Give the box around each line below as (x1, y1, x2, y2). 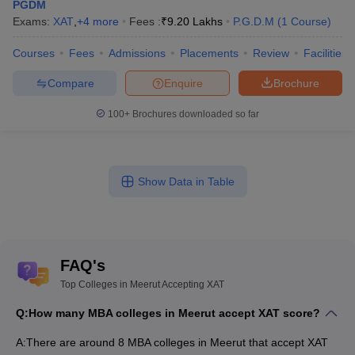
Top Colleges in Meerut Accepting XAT (60, 279, 224, 290)
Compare (47, 76, 94, 90)
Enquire (164, 76, 203, 90)
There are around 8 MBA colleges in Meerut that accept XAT (26, 336, 328, 349)
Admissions (109, 47, 166, 59)
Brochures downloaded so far (130, 109, 259, 120)
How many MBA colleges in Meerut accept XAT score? (29, 307, 320, 319)
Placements (180, 47, 239, 59)
